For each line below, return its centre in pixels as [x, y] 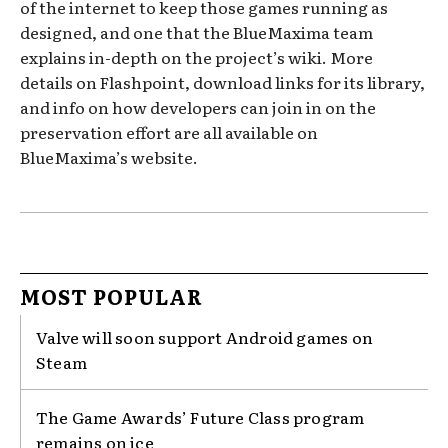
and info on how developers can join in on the [198, 106]
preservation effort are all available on [169, 131]
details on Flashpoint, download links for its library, [222, 81]
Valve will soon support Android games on [205, 336]
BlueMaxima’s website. [109, 156]
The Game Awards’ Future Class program [200, 416]
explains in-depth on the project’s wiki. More [196, 56]
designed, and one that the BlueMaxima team [196, 31]
